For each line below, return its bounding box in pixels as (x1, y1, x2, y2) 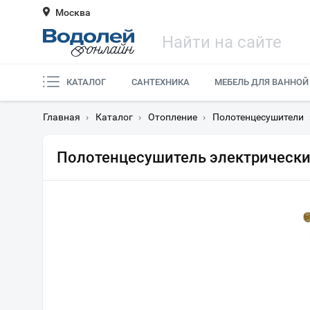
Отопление (148, 111, 197, 122)
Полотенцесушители (212, 111, 304, 122)
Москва (55, 7, 91, 18)
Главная (43, 111, 80, 122)
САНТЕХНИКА (131, 77, 190, 87)
